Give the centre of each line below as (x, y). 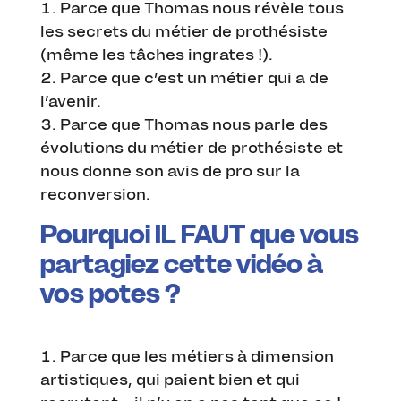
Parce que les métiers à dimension (196, 357)
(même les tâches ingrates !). (156, 55)
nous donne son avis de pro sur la (170, 171)
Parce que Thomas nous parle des (193, 125)
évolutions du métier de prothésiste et (191, 148)
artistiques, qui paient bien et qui (170, 380)
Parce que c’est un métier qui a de (194, 78)
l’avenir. (70, 102)
